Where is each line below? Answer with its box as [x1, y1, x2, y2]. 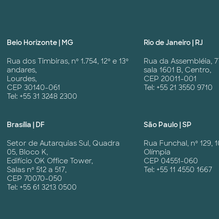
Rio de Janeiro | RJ [144, 38, 203, 47]
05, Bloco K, [7, 148, 48, 157]
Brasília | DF [7, 120, 44, 130]
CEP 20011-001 [144, 74, 197, 84]
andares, [7, 66, 37, 75]
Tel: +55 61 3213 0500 [7, 183, 77, 192]
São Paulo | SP [144, 120, 192, 130]
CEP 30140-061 [7, 83, 60, 92]
